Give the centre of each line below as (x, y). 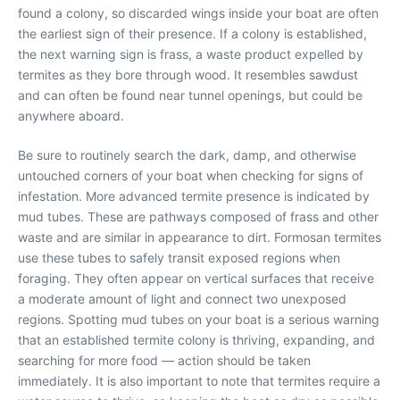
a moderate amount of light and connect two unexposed (182, 299)
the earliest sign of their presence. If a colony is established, (192, 34)
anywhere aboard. (71, 116)
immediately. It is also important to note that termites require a (199, 381)
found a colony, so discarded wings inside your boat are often (198, 13)
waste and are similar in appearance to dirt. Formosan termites (200, 237)
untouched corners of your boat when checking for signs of (191, 176)
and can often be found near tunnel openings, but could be (190, 96)
